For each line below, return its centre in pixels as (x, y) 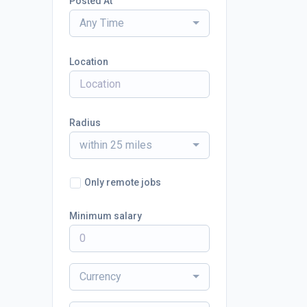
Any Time (102, 23)
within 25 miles (116, 145)
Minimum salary (106, 216)
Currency (100, 277)
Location (89, 62)
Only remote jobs (123, 182)
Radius (85, 123)
